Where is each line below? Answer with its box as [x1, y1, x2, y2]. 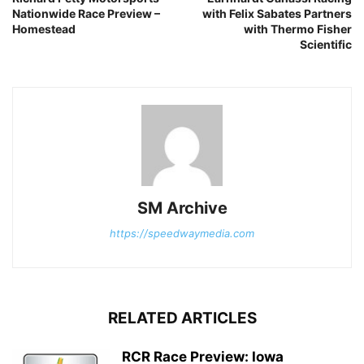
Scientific [300, 37, 352, 52]
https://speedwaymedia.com [110, 227, 254, 240]
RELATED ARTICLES [107, 309, 257, 328]
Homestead [12, 22, 76, 37]
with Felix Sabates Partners [202, 6, 352, 21]
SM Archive [136, 198, 227, 219]
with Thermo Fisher [244, 22, 352, 37]
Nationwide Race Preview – [12, 6, 160, 21]
